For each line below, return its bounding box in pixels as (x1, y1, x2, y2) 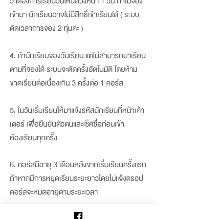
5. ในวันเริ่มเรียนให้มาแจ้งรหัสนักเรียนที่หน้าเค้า (10, 104, 144, 117)
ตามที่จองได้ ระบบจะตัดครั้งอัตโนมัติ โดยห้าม (10, 63, 137, 76)
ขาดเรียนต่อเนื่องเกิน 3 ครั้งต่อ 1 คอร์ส (10, 76, 123, 90)
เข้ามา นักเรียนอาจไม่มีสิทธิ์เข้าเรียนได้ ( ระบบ (10, 8, 139, 22)
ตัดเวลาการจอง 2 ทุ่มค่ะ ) (10, 22, 83, 35)
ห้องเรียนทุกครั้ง (10, 131, 57, 145)
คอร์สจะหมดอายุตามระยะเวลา (10, 185, 98, 199)
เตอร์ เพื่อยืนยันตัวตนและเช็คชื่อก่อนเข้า (10, 117, 124, 131)
